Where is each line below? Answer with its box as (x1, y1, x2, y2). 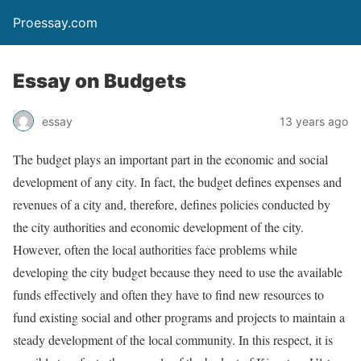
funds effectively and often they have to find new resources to (13, 286, 324, 303)
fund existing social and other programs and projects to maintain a (13, 309, 345, 326)
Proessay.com (13, 15, 98, 31)
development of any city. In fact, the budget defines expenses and (13, 173, 342, 190)
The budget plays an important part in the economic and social (13, 151, 328, 168)
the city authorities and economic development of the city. (13, 218, 304, 235)
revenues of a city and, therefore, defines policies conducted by (13, 196, 330, 213)
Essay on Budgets (13, 69, 186, 93)
